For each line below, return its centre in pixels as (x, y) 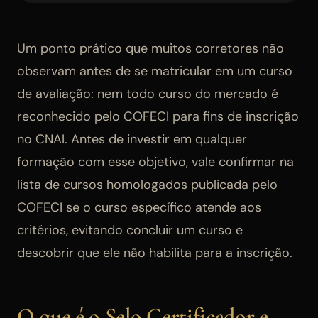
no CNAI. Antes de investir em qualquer (132, 139)
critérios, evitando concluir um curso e (130, 230)
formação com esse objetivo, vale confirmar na (155, 161)
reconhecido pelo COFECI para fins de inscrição (158, 116)
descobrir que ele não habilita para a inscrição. (155, 252)
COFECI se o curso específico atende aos (139, 207)
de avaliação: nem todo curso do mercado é (148, 93)
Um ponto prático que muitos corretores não (150, 48)
